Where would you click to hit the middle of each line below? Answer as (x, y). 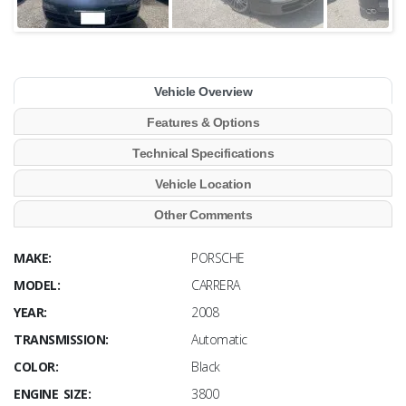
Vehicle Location (203, 184)
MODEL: (37, 285)
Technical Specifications (203, 154)
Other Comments (203, 215)
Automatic (219, 340)
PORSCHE (218, 258)
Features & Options (203, 123)
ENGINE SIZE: (52, 394)
